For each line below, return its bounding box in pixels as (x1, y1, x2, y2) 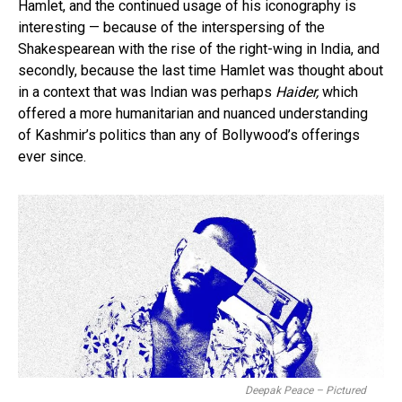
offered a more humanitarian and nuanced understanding (18, 104, 368, 122)
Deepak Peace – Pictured (245, 383, 366, 397)
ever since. (18, 147, 86, 165)
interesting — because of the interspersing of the (18, 18, 325, 36)
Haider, (275, 83, 322, 100)
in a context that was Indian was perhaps (18, 83, 275, 100)
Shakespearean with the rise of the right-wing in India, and (18, 39, 380, 57)
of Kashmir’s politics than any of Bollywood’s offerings (18, 126, 360, 144)
